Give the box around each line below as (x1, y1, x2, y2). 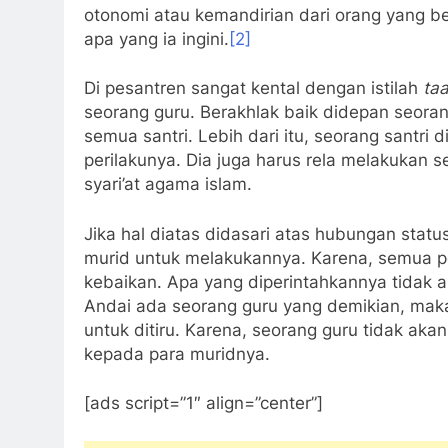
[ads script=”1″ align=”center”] (84, 393, 323, 414)
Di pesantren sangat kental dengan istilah (84, 78, 423, 99)
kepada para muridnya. (84, 343, 270, 364)
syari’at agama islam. (84, 174, 252, 195)
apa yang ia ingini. (84, 28, 229, 49)
